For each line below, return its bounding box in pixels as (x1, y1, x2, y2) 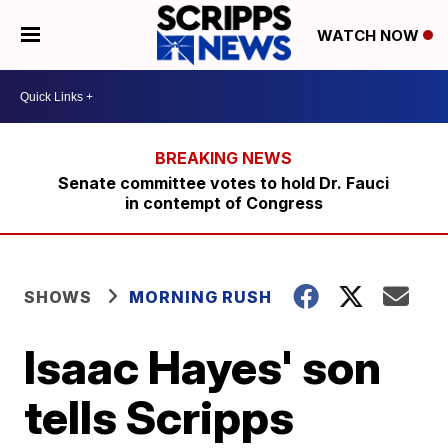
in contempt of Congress (124, 193, 323, 213)
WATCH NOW (316, 26, 423, 46)
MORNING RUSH (129, 287, 273, 307)
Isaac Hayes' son (24, 339, 382, 395)
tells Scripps (24, 389, 295, 445)
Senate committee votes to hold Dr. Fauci (58, 173, 390, 193)
